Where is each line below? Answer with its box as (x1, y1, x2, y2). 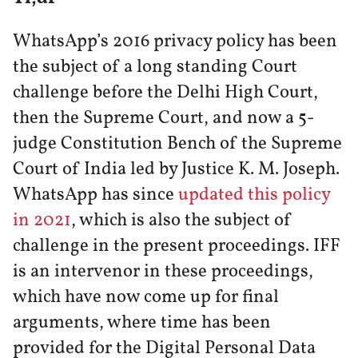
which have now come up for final (13, 284, 279, 311)
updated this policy (178, 182, 330, 209)
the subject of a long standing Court (13, 54, 297, 81)
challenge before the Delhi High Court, (13, 80, 318, 106)
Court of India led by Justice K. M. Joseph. (13, 157, 340, 183)
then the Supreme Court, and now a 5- (13, 105, 314, 132)
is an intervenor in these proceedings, (13, 259, 313, 285)
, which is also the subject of (71, 208, 292, 234)
